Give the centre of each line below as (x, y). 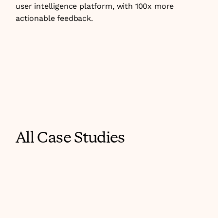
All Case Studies (70, 137)
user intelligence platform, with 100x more (95, 6)
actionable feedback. (54, 18)
